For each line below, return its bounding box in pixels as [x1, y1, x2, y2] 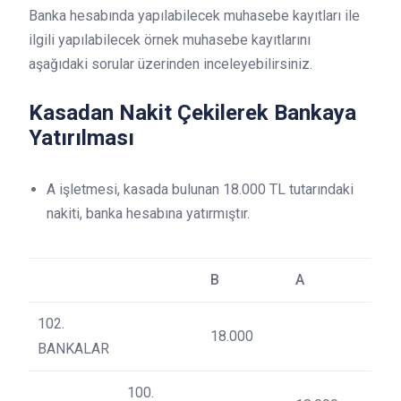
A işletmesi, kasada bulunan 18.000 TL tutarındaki [47, 181, 354, 198]
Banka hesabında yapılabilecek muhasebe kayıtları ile [29, 7, 360, 24]
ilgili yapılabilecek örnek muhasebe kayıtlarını [29, 31, 311, 48]
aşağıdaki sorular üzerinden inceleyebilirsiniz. [29, 55, 312, 73]
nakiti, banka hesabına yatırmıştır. [47, 205, 250, 222]
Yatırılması [29, 125, 134, 150]
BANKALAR [38, 340, 109, 357]
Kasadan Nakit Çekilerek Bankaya [29, 100, 356, 125]
